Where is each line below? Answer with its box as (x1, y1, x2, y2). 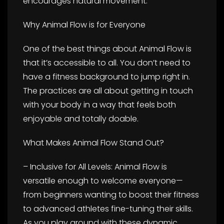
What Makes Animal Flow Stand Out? (23, 136, 164, 148)
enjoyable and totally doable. (23, 112, 138, 124)
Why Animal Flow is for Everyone (23, 18, 145, 30)
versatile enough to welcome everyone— (23, 174, 183, 186)
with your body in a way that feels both (23, 98, 176, 110)
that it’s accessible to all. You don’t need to (23, 56, 190, 68)
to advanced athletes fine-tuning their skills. (23, 202, 193, 214)
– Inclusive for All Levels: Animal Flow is (23, 160, 167, 172)
